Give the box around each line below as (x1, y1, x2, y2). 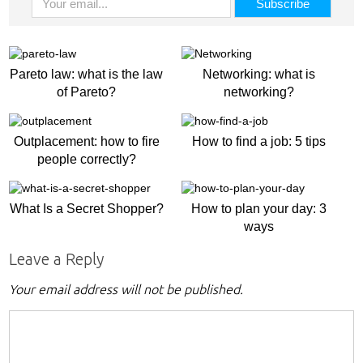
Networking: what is (203, 67, 316, 81)
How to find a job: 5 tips (192, 135, 327, 148)
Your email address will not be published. (9, 282, 244, 297)
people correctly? (36, 152, 136, 166)
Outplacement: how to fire (13, 135, 160, 148)
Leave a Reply (9, 250, 105, 268)
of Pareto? (57, 85, 117, 99)
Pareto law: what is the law (10, 67, 164, 81)
